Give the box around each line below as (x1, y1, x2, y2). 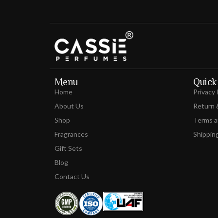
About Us (54, 101, 84, 110)
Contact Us (54, 172, 90, 181)
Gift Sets (54, 144, 82, 152)
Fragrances (54, 129, 88, 138)
